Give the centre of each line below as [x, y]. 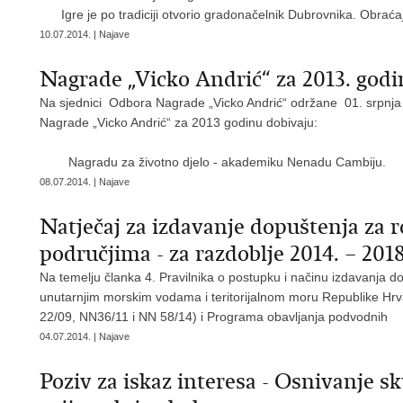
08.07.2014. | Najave [85, 182]
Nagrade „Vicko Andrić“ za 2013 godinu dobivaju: [179, 122]
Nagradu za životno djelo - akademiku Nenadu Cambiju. [213, 162]
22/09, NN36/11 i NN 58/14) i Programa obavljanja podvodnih [215, 317]
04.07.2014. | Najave [85, 336]
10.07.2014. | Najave [85, 34]
